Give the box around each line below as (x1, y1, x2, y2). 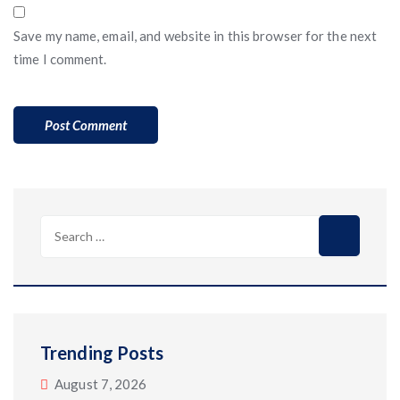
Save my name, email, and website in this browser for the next (13, 28, 378, 44)
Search (39, 218, 83, 234)
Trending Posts (40, 342, 164, 363)
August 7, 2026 (54, 376, 147, 392)
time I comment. (13, 51, 107, 67)
